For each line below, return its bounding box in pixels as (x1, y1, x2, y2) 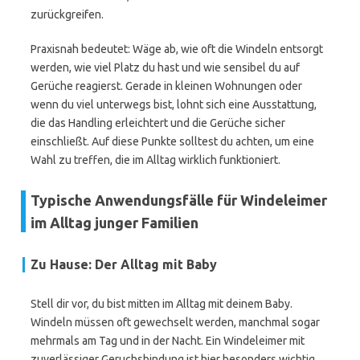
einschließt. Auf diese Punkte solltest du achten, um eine (31, 135, 314, 148)
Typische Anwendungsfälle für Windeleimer (31, 192, 327, 208)
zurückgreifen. (31, 8, 104, 21)
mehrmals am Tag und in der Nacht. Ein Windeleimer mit (31, 334, 305, 347)
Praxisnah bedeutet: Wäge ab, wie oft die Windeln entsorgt (31, 43, 323, 55)
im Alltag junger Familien (31, 215, 198, 231)
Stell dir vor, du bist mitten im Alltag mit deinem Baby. (31, 297, 292, 310)
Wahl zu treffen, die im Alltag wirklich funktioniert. (31, 153, 280, 166)
